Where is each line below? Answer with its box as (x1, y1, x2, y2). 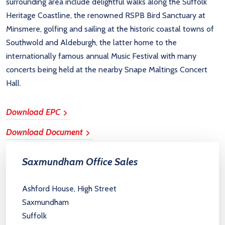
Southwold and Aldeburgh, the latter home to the (6, 37, 177, 47)
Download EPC (6, 106, 60, 117)
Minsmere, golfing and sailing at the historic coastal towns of (6, 24, 214, 34)
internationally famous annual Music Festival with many (6, 51, 196, 61)
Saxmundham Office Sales (22, 155, 138, 168)
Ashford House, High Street (22, 183, 117, 193)
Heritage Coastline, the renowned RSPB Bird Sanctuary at (6, 10, 205, 20)
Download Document (6, 127, 83, 137)
